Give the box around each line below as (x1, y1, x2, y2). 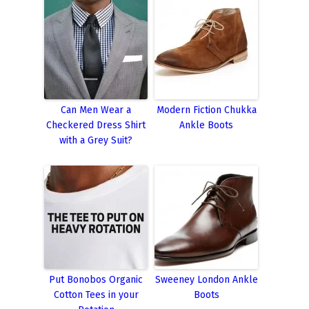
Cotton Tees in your (53, 288, 139, 301)
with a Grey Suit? (59, 134, 132, 146)
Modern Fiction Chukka (156, 103, 257, 116)
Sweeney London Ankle (154, 273, 258, 286)
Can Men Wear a (61, 103, 131, 116)
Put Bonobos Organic (49, 273, 143, 286)
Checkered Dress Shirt (46, 119, 146, 131)
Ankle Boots (179, 119, 233, 131)
